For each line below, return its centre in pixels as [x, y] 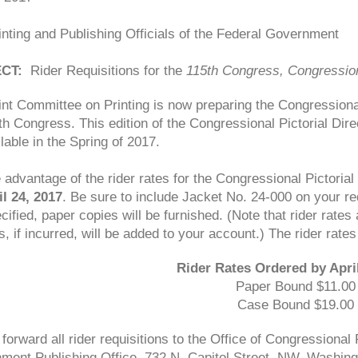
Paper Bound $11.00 [296, 286]
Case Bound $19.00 [296, 305]
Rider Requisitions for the [104, 71]
